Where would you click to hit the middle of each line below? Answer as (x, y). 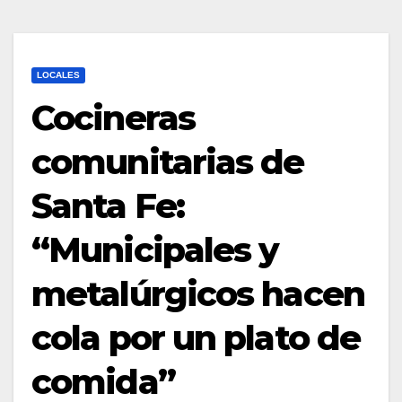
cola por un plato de (196, 338)
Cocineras (113, 118)
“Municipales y (155, 250)
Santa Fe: (108, 206)
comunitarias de (168, 162)
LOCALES (58, 75)
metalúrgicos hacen (198, 294)
